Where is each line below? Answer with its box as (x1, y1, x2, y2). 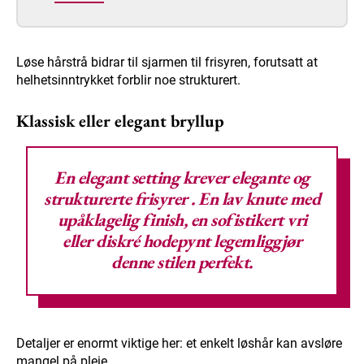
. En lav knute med (187, 187, 320, 211)
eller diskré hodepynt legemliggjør (63, 229, 301, 253)
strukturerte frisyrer (44, 187, 188, 211)
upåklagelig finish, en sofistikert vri (57, 208, 307, 232)
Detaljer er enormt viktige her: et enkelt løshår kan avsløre (16, 336, 342, 352)
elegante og (232, 166, 310, 190)
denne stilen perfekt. (111, 250, 253, 275)
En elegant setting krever (54, 166, 232, 190)
